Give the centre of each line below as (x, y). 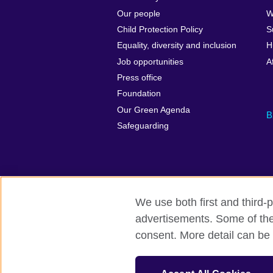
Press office (140, 78)
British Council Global (158, 218)
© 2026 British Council (160, 250)
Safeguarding (143, 126)
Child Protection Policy (160, 29)
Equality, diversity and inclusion (177, 46)
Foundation (139, 94)
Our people (139, 13)
